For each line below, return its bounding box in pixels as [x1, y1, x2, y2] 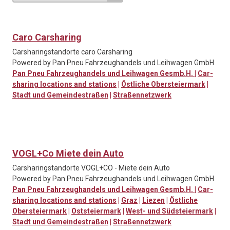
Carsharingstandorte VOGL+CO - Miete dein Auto [12, 164, 170, 172]
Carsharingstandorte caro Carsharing [12, 48, 132, 56]
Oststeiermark [71, 207, 121, 216]
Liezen [142, 196, 165, 205]
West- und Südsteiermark [126, 207, 213, 216]
